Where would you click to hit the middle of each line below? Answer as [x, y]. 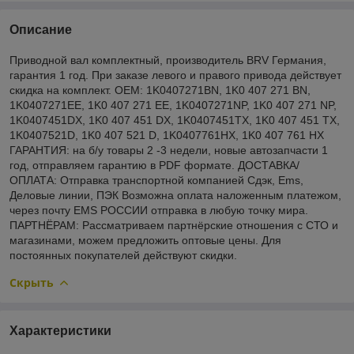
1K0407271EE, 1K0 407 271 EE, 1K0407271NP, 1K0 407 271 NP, [173, 105]
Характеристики [60, 330]
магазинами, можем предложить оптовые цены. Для [145, 240]
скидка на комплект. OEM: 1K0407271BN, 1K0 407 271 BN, [160, 90]
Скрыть [32, 282]
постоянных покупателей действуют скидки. [123, 255]
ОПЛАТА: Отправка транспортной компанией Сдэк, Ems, [156, 180]
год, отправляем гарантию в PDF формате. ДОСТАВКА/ [154, 165]
